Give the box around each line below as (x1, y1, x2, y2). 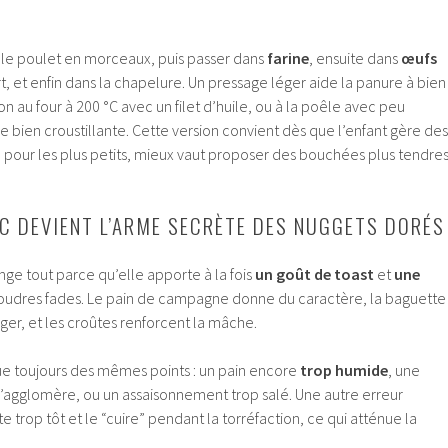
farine (267, 48, 309, 69)
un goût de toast (255, 264, 374, 285)
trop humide (300, 360, 388, 381)
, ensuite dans (309, 48, 401, 69)
